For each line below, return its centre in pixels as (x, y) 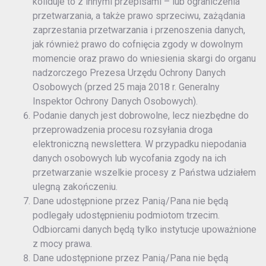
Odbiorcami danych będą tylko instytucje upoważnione (145, 230)
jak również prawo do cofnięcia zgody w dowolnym (138, 45)
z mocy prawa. (62, 244)
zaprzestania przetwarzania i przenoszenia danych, (139, 30)
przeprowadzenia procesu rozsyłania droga (123, 130)
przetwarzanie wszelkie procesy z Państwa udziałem (144, 173)
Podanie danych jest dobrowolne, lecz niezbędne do (141, 116)
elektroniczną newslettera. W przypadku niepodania (140, 144)
